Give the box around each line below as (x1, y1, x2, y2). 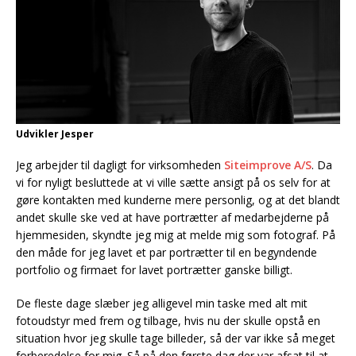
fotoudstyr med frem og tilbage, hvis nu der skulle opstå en (16, 312, 320, 328)
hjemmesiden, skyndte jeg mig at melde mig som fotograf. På (16, 226, 335, 242)
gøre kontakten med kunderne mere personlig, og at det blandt (16, 192, 340, 207)
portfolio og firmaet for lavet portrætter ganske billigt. (16, 261, 292, 277)
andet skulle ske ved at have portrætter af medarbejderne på (16, 209, 329, 225)
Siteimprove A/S (224, 157, 311, 172)
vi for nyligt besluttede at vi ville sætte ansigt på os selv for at (16, 174, 331, 190)
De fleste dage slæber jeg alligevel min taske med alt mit (16, 295, 308, 311)
